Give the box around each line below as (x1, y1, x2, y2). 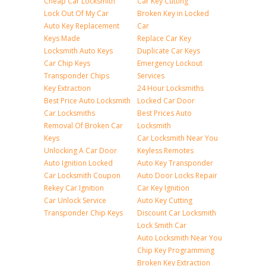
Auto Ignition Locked (44, 158, 113, 168)
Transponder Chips (44, 71, 109, 81)
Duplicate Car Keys (137, 46, 200, 56)
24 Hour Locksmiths (137, 83, 204, 93)
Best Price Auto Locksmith (44, 96, 131, 106)
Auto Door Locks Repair (137, 170, 217, 180)
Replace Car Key (137, 33, 191, 43)
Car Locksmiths (44, 108, 95, 118)
